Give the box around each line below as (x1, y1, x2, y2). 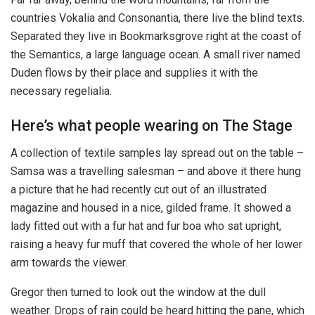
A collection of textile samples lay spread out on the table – (11, 146, 304, 160)
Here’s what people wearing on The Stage (11, 117, 292, 135)
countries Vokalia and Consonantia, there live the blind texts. (11, 11, 304, 25)
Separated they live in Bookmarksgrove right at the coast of (11, 29, 302, 43)
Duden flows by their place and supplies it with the (11, 65, 258, 79)
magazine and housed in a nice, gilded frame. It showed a (11, 201, 291, 215)
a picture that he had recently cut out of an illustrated (11, 183, 266, 197)
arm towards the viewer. (11, 256, 127, 270)
